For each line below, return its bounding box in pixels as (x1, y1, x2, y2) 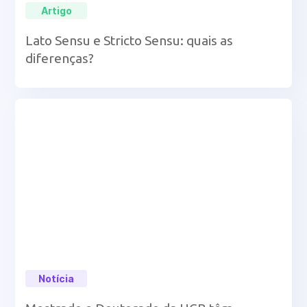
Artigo (40, 4, 72, 16)
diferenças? (25, 51, 95, 66)
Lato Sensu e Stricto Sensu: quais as (25, 33, 234, 48)
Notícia (38, 272, 75, 284)
